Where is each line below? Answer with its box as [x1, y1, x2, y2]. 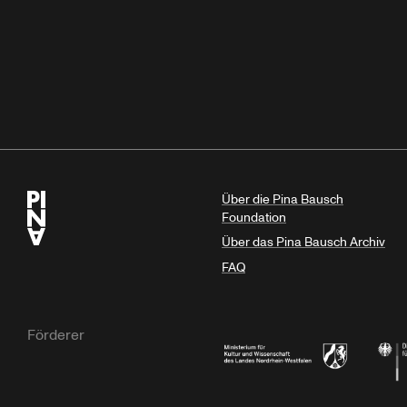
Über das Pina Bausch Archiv [222, 233, 385, 252]
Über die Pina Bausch [222, 190, 343, 208]
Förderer [27, 325, 84, 346]
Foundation [222, 208, 286, 226]
